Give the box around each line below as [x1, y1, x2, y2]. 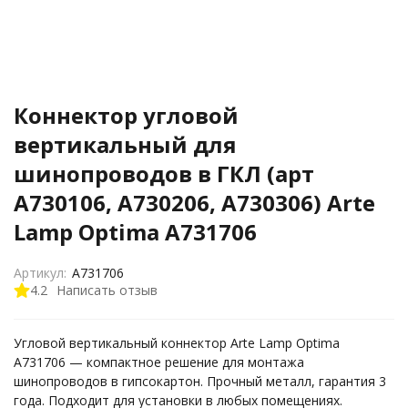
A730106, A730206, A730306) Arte [14, 188, 375, 218]
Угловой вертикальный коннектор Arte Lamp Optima [14, 334, 340, 352]
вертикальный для [14, 129, 237, 159]
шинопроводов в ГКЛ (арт [14, 158, 314, 189]
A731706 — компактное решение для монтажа [14, 353, 304, 371]
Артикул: [14, 264, 66, 281]
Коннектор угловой [14, 100, 239, 130]
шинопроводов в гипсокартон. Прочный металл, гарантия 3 [14, 372, 386, 390]
